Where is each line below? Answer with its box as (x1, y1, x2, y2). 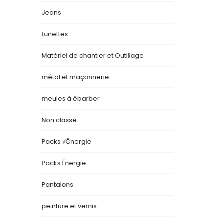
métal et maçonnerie (42, 72, 109, 82)
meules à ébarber (42, 93, 100, 103)
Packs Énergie (42, 158, 86, 168)
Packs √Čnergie (42, 136, 91, 146)
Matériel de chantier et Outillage (42, 50, 144, 60)
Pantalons (42, 179, 73, 189)
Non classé (42, 115, 77, 125)
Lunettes (42, 29, 68, 39)
